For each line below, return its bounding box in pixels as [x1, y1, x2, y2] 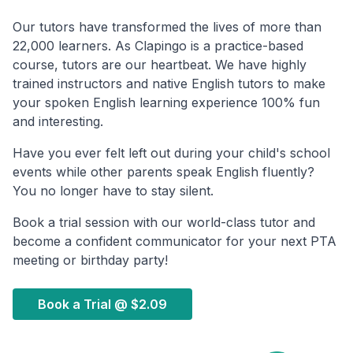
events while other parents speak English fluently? [13, 164, 314, 180]
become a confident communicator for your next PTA [13, 233, 336, 250]
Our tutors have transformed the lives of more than [13, 19, 321, 35]
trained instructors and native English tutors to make [13, 76, 325, 92]
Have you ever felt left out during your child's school [13, 145, 330, 162]
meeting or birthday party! [13, 252, 168, 269]
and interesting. [13, 113, 103, 130]
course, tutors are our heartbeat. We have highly [13, 57, 307, 73]
